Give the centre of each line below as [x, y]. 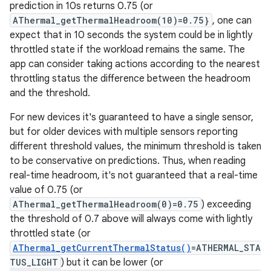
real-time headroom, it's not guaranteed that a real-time [134, 175]
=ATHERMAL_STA [226, 248]
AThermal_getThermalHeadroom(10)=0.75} [111, 20]
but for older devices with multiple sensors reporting [124, 132]
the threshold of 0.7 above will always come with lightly [131, 219]
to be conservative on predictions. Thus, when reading [128, 161]
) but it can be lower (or [112, 263]
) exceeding [226, 204]
